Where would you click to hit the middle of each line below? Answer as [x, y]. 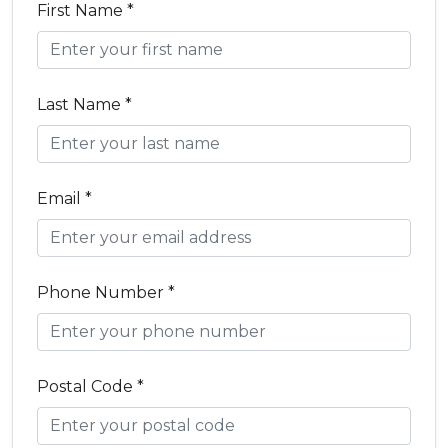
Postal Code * [90, 386]
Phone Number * [106, 292]
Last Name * [84, 104]
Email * [64, 198]
